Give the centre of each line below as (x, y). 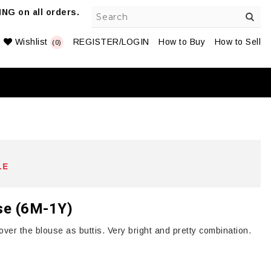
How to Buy (182, 42)
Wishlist (31, 42)
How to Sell (237, 42)
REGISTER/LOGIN (111, 42)
